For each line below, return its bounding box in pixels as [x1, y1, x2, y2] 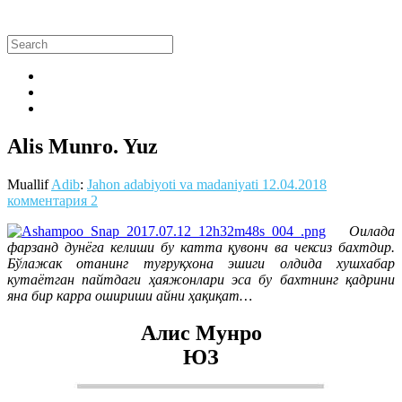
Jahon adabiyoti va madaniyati [87, 176, 258, 192]
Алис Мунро [140, 321, 262, 345]
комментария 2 [7, 192, 98, 208]
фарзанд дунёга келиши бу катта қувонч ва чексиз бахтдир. [7, 239, 395, 255]
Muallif [7, 176, 51, 192]
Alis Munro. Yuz [7, 134, 158, 158]
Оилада [326, 223, 395, 239]
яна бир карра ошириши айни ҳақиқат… [7, 287, 252, 303]
